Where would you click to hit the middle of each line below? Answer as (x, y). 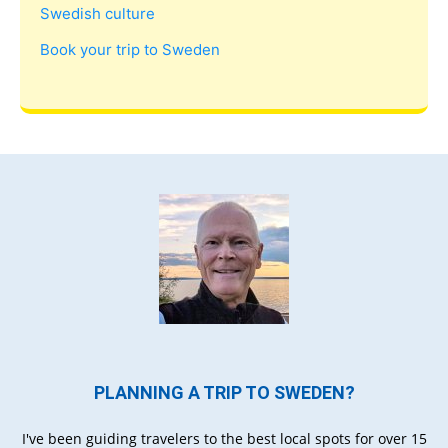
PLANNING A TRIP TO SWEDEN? (224, 393)
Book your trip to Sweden (130, 50)
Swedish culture (97, 14)
